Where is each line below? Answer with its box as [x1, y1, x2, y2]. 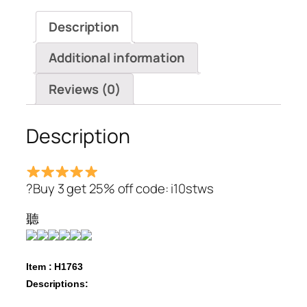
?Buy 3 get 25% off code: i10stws [26, 180, 214, 198]
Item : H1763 [26, 261, 83, 273]
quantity [25, 56, 74, 75]
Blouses [25, 39, 72, 58]
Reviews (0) [49, 79, 121, 98]
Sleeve [25, 5, 64, 23]
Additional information [49, 49, 185, 67]
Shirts [25, 22, 59, 40]
